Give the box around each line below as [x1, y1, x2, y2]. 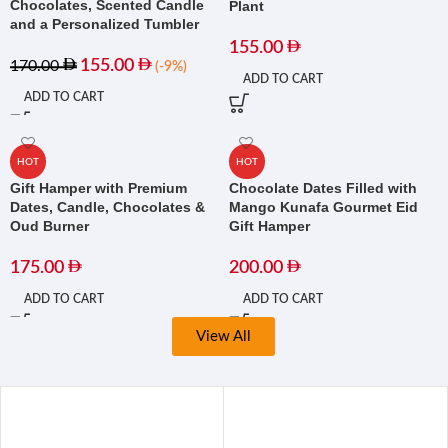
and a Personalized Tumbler [10, 16, 199, 33]
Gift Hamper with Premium [10, 180, 187, 197]
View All [196, 329, 252, 345]
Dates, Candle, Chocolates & [10, 199, 205, 216]
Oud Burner [10, 218, 89, 235]
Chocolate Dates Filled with [228, 180, 417, 197]
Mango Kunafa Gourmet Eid [228, 199, 418, 216]
